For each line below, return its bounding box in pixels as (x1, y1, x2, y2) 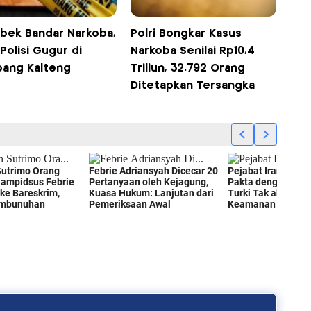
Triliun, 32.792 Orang (131, 63, 246, 74)
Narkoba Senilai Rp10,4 (131, 46, 255, 57)
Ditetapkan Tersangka (131, 81, 259, 92)
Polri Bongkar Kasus (131, 28, 242, 40)
